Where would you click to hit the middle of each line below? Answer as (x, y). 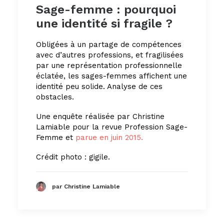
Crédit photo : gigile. (73, 157)
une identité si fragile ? (104, 23)
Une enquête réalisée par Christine (100, 116)
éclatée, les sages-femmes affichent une (111, 76)
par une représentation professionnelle (109, 65)
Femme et (56, 137)
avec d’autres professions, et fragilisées (110, 55)
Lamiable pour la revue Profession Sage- (112, 127)
